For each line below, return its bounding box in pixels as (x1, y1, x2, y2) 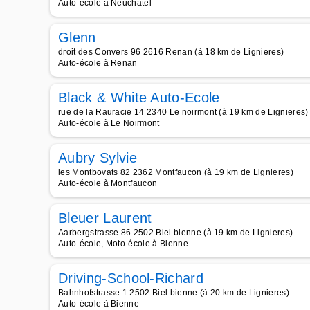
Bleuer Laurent (58, 210, 152, 226)
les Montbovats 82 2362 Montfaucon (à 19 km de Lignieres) (58, 167, 293, 177)
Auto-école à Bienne (58, 299, 140, 309)
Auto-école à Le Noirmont (58, 118, 160, 128)
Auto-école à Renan (58, 58, 138, 68)
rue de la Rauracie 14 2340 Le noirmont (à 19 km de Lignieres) (58, 107, 309, 117)
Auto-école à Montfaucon (58, 179, 158, 188)
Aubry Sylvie (58, 150, 137, 165)
